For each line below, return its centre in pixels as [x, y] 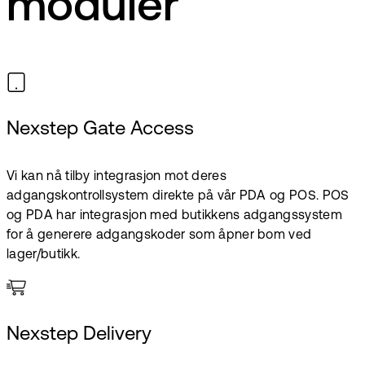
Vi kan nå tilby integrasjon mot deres [117, 176]
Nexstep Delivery [79, 334]
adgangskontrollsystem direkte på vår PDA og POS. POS [178, 196]
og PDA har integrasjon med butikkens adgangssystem [175, 215]
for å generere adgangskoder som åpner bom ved [159, 235]
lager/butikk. [44, 255]
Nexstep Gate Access [100, 129]
